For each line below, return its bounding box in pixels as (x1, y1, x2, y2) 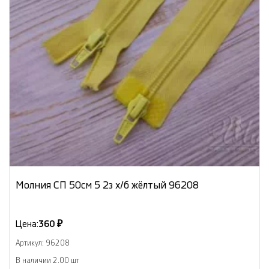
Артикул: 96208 (16, 239, 70, 247)
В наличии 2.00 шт (16, 256, 79, 264)
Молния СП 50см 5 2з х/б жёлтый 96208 (16, 180, 199, 190)
